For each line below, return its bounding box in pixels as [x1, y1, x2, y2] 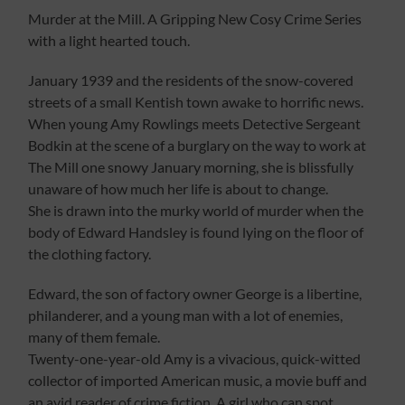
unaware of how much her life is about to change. [28, 180, 329, 198]
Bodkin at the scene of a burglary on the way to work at [28, 137, 367, 155]
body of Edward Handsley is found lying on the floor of [28, 223, 364, 241]
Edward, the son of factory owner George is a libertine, [28, 285, 363, 303]
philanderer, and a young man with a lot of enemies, [28, 306, 344, 325]
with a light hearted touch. [28, 32, 191, 50]
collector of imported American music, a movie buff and [28, 372, 368, 390]
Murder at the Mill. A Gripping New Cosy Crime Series [28, 10, 363, 28]
